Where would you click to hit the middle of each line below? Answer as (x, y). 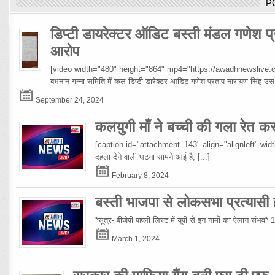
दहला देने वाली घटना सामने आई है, (147, 157)
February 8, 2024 (140, 176)
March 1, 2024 (135, 239)
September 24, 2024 (69, 100)
